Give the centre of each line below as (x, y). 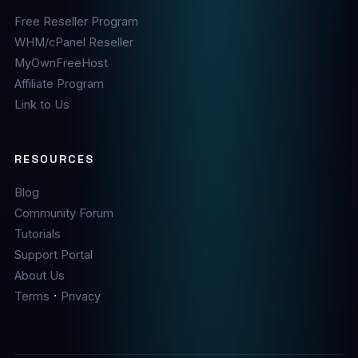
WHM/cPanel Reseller (74, 42)
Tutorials (37, 234)
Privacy (80, 296)
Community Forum (64, 213)
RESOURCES (54, 159)
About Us (39, 275)
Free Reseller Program (76, 21)
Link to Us (42, 104)
